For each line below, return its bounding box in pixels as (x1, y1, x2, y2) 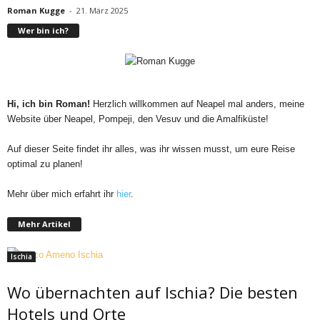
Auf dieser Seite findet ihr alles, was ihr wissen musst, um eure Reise (7, 143, 295, 154)
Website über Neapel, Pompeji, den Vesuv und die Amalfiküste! (7, 113, 269, 124)
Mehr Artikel (18, 218, 71, 229)
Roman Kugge (7, 5, 65, 16)
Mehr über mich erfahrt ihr (7, 188, 116, 199)
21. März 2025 (76, 5, 128, 16)
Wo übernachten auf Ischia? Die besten (7, 281, 298, 303)
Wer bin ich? (18, 24, 69, 36)
